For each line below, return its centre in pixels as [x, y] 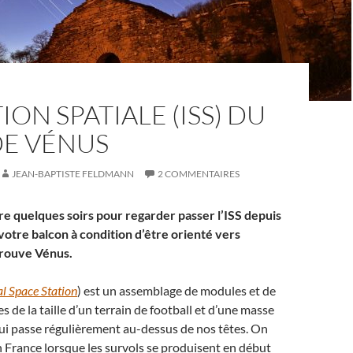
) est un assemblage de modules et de [176, 290]
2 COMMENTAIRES [199, 174]
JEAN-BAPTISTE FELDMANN [73, 174]
